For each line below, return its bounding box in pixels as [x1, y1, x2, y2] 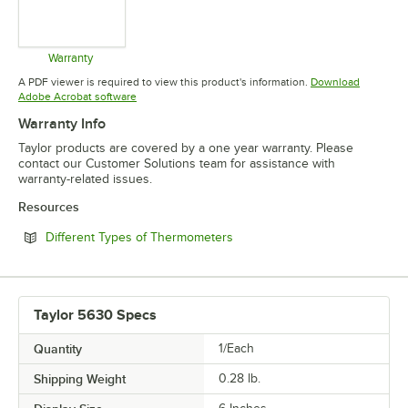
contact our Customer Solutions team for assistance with [18, 157, 335, 171]
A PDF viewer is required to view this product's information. [18, 76, 308, 89]
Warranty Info [18, 116, 106, 133]
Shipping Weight [34, 372, 126, 387]
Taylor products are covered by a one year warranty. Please [18, 141, 353, 156]
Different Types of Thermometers [46, 230, 233, 245]
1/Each [219, 342, 254, 356]
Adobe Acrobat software [18, 90, 137, 104]
